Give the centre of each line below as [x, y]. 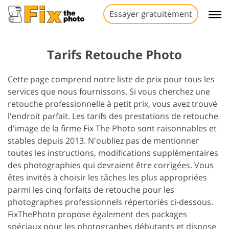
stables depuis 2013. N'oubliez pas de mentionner [104, 141]
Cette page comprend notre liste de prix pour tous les [111, 79]
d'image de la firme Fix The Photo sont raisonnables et [112, 128]
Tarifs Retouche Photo [114, 54]
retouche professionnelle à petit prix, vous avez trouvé [112, 104]
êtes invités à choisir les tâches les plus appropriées [107, 177]
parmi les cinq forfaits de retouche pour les [91, 190]
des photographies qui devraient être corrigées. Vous [111, 165]
